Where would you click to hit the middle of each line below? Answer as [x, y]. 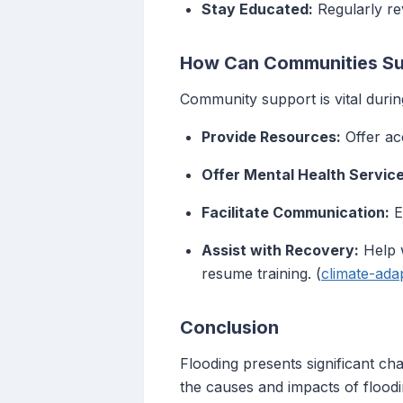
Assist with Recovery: [280, 251]
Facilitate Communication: [296, 213]
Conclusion [229, 328]
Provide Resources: [271, 137]
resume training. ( [261, 274]
